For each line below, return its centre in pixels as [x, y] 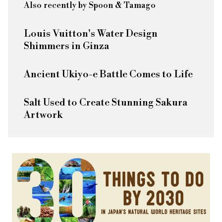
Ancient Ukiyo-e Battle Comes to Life [108, 74]
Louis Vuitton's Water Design [91, 34]
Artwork [43, 115]
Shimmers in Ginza [66, 46]
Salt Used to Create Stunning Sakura [106, 103]
